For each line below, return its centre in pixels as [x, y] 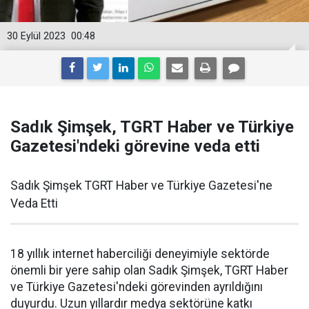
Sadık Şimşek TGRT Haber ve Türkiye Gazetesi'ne [141, 186]
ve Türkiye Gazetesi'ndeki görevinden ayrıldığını [137, 287]
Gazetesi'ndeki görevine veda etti [135, 146]
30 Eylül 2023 [36, 36]
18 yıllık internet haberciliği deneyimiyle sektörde [140, 254]
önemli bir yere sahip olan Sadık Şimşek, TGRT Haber [149, 270]
